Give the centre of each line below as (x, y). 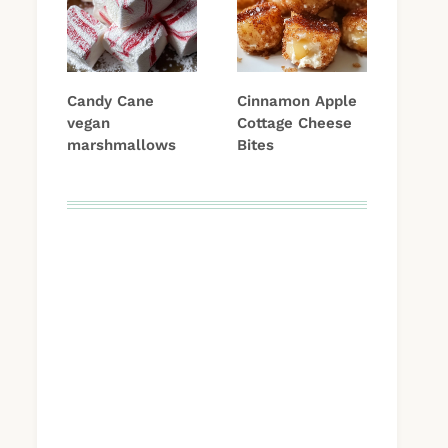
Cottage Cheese (294, 123)
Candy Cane (110, 101)
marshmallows (121, 145)
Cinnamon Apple (297, 101)
